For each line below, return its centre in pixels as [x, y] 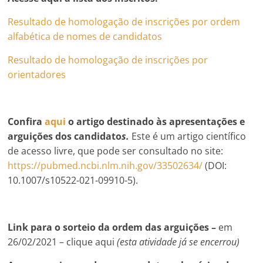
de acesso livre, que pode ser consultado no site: [116, 151]
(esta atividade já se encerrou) [178, 242]
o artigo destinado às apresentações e [156, 121]
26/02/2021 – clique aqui [63, 242]
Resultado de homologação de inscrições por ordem [124, 21]
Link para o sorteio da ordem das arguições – [112, 227]
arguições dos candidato [65, 136]
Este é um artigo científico [189, 136]
